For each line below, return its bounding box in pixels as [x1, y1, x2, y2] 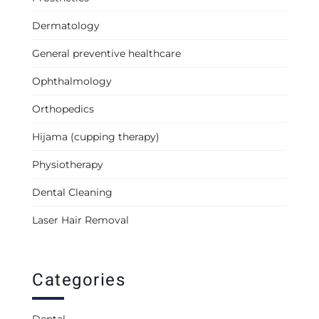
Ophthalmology [32, 75, 112, 88]
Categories [32, 268, 126, 293]
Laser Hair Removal [32, 214, 129, 227]
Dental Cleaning [32, 186, 113, 199]
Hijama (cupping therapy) [32, 130, 159, 144]
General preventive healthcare [32, 47, 181, 61]
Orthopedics [32, 103, 94, 116]
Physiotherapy [32, 158, 103, 172]
